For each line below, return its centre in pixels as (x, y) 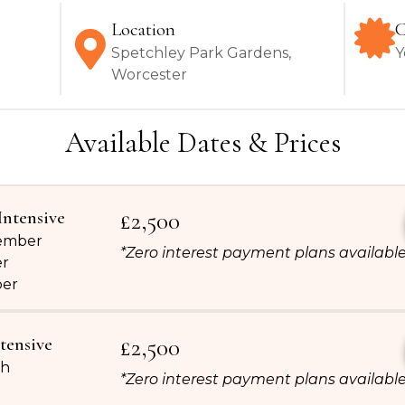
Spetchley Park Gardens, (201, 53)
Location (143, 30)
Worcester (149, 75)
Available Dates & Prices (202, 143)
